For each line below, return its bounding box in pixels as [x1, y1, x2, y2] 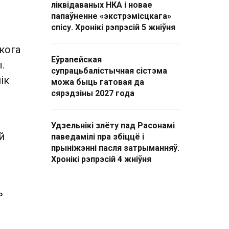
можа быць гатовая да [51, 77, 144, 87]
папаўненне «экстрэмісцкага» [51, 11, 171, 21]
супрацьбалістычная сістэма [51, 66, 167, 76]
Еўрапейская [51, 55, 102, 64]
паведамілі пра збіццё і [51, 132, 144, 142]
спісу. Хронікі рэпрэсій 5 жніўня [51, 22, 175, 32]
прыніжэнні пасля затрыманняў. [51, 143, 179, 153]
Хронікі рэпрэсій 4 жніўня [51, 154, 151, 164]
